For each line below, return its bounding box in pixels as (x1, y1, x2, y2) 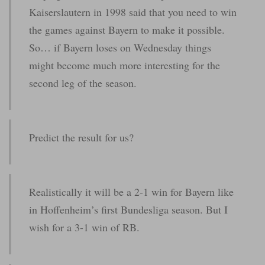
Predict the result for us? (29, 130, 134, 144)
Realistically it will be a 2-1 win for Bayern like (29, 184, 234, 199)
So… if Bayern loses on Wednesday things (29, 40, 211, 54)
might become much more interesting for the (29, 57, 220, 72)
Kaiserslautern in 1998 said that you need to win (29, 4, 237, 19)
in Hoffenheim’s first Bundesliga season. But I (29, 202, 228, 216)
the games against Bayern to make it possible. (29, 22, 225, 37)
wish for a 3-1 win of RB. (29, 219, 140, 234)
